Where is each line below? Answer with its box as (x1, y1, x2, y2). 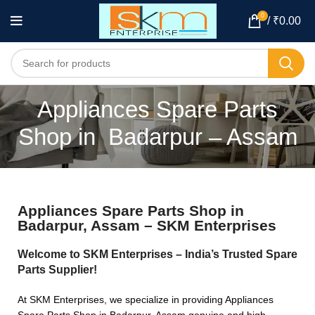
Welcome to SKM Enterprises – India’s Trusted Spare (18, 248, 297, 260)
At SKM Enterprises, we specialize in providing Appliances (18, 294, 274, 305)
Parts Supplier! (18, 264, 97, 276)
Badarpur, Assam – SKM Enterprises (18, 217, 276, 233)
